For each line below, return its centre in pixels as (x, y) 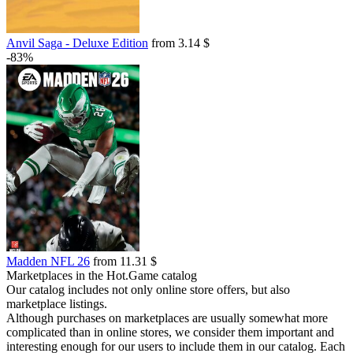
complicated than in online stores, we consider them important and (170, 332)
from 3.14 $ (179, 43)
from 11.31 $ (123, 261)
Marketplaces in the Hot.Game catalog (102, 275)
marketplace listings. (57, 304)
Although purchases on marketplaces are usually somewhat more (167, 318)
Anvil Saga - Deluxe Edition (77, 43)
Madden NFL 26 (48, 261)
